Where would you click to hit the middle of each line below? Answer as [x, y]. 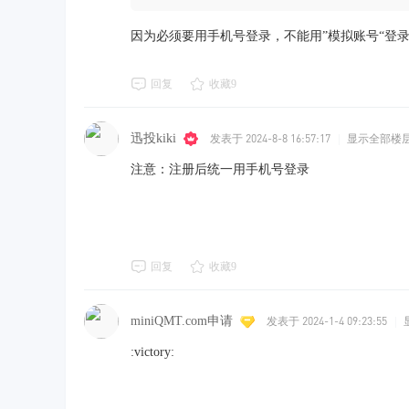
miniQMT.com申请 [182, 320]
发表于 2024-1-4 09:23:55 [327, 321]
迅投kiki [153, 138]
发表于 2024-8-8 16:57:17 [270, 138]
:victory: [152, 352]
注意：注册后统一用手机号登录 [220, 169]
